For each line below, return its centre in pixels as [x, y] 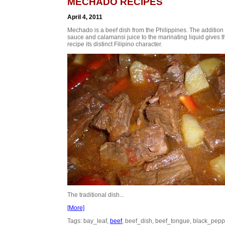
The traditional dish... [96, 195]
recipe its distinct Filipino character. [115, 44]
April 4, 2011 [85, 17]
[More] [76, 208]
